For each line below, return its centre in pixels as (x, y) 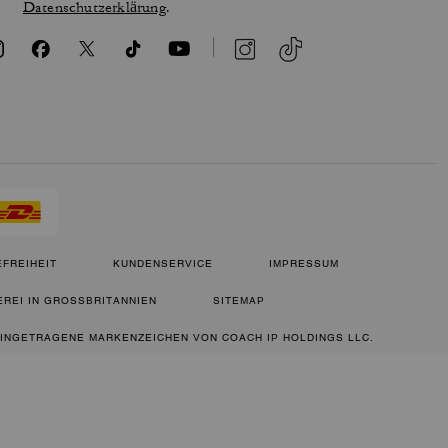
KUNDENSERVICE (163, 263)
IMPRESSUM (304, 263)
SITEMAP (239, 300)
